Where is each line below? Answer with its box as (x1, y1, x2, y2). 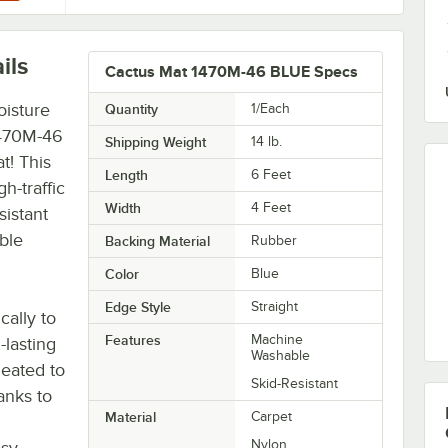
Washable (251, 347, 311, 363)
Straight (251, 298, 299, 314)
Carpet (251, 408, 293, 424)
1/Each (251, 100, 291, 116)
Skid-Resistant (251, 375, 339, 391)
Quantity (104, 100, 158, 117)
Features (104, 331, 161, 348)
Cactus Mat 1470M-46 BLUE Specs (104, 62, 358, 81)
